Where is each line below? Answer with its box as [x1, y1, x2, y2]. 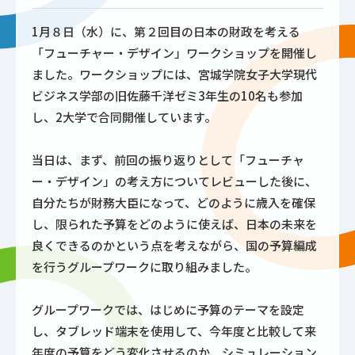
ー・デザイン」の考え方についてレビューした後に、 [32, 173, 317, 190]
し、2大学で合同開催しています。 [32, 109, 216, 125]
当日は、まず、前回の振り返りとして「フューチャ [32, 151, 304, 169]
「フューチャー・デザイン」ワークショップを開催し [32, 44, 317, 61]
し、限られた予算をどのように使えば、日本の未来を [32, 216, 317, 233]
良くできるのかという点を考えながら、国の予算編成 [32, 237, 317, 254]
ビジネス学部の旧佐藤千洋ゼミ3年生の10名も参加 [32, 87, 303, 104]
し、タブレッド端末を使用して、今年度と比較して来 [32, 323, 316, 340]
